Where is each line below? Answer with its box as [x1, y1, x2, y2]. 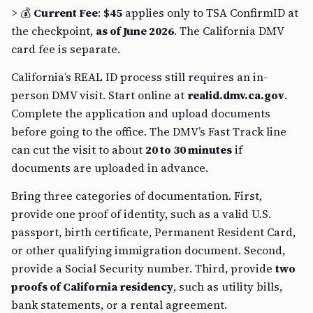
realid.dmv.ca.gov [187, 87, 284, 103]
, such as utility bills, [173, 279, 282, 294]
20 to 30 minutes [145, 142, 232, 157]
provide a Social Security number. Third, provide [11, 261, 275, 276]
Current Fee [34, 5, 98, 20]
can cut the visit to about [11, 142, 145, 157]
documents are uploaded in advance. [11, 160, 208, 175]
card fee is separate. [11, 41, 120, 57]
